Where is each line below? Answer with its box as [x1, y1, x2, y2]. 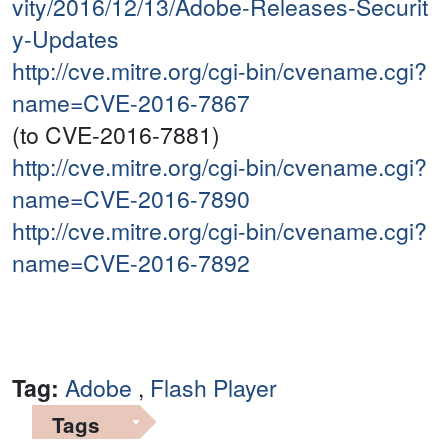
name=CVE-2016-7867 [12, 86, 250, 120]
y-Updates [12, 22, 119, 56]
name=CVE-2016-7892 [12, 246, 250, 280]
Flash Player [150, 371, 277, 405]
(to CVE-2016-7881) [12, 118, 220, 152]
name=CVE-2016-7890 [12, 182, 250, 216]
